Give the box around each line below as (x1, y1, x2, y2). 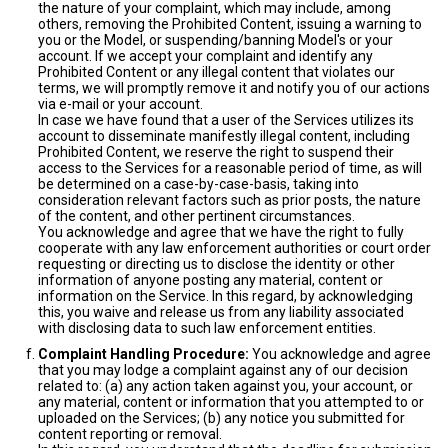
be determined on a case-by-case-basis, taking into (38, 176, 359, 192)
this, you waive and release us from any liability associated (38, 304, 404, 320)
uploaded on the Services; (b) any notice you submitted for (38, 410, 405, 426)
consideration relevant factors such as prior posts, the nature (38, 192, 421, 208)
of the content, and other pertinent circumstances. (38, 208, 355, 224)
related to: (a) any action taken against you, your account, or (38, 378, 413, 394)
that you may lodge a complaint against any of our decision (38, 362, 408, 378)
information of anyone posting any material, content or (38, 272, 383, 288)
